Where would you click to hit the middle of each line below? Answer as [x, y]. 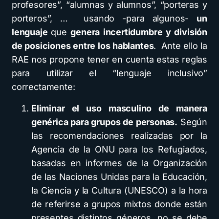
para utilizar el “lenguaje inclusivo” [109, 73]
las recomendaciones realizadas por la [119, 136]
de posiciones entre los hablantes [83, 46]
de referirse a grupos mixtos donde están [119, 204]
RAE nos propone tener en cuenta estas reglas [109, 60]
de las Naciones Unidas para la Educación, [119, 177]
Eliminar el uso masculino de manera [119, 109]
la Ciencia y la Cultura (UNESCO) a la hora [119, 191]
